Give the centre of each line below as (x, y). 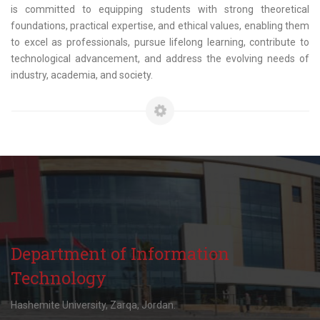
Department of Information (120, 254)
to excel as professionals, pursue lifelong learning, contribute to (160, 42)
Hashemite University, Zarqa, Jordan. (93, 305)
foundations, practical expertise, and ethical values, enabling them (160, 26)
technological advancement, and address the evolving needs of (160, 59)
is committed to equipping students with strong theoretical (160, 9)
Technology (59, 278)
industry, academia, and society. (82, 75)
